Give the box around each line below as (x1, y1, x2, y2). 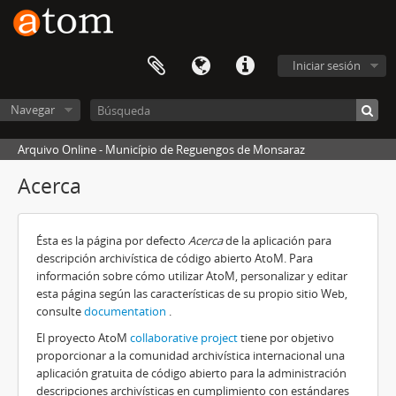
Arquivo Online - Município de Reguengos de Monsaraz (18, 141, 305, 157)
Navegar (10, 102, 55, 118)
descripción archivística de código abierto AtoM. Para (36, 250, 313, 266)
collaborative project (130, 330, 238, 346)
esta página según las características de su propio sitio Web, (36, 286, 347, 301)
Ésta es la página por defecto (36, 232, 188, 248)
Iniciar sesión (293, 57, 361, 73)
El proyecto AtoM (36, 330, 130, 346)
